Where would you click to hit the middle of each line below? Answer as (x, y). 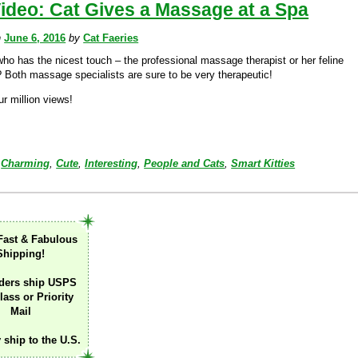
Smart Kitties (263, 163)
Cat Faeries (111, 38)
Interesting (111, 163)
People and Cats (185, 163)
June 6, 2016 (35, 38)
